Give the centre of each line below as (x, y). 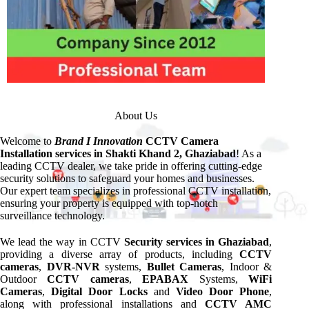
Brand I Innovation (99, 141)
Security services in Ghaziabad (197, 242)
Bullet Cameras (184, 267)
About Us (136, 116)
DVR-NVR (73, 267)
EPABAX (166, 279)
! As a (249, 153)
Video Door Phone (222, 291)
